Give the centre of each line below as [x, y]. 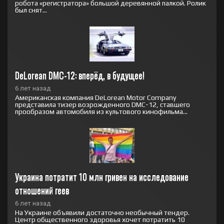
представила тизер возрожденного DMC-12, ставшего [102, 104]
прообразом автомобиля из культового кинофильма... [101, 111]
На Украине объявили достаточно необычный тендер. [102, 212]
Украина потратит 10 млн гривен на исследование [102, 176]
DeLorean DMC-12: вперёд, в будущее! [80, 75]
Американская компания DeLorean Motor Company [95, 97]
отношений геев [42, 190]
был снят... [31, 10]
